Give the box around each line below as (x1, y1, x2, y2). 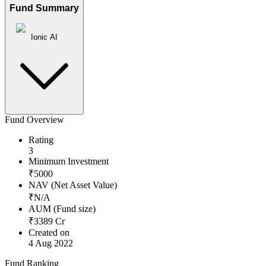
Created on (28, 227, 69, 238)
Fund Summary (9, 3, 79, 14)
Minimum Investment (28, 156, 109, 167)
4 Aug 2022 (28, 238, 73, 249)
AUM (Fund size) (28, 204, 96, 214)
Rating (28, 135, 53, 145)
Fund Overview (5, 115, 64, 125)
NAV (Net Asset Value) (28, 180, 117, 191)
